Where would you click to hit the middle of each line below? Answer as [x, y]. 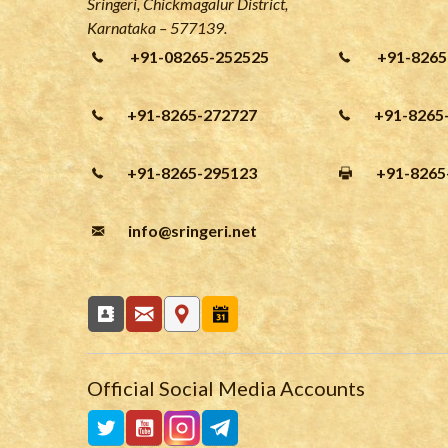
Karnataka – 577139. [157, 27]
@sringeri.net [207, 230]
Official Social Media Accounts [226, 387]
